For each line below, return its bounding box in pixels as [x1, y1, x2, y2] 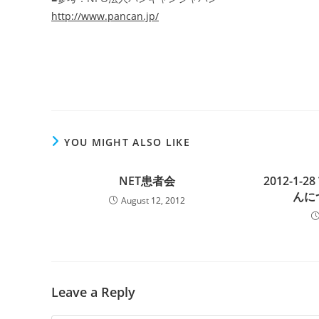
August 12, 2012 [121, 194, 186, 206]
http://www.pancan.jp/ [51, 9, 159, 23]
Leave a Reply [51, 283, 135, 300]
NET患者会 [119, 173, 176, 189]
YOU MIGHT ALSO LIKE [64, 135, 191, 149]
